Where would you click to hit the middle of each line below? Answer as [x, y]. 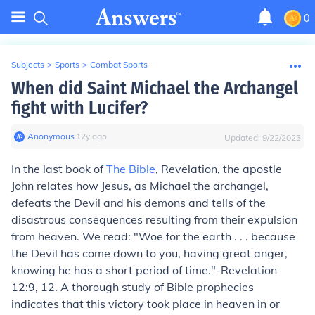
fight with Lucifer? [79, 108]
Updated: [243, 137]
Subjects [28, 64]
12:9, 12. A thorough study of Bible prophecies [133, 287]
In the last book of [59, 169]
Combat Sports [119, 64]
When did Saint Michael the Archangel [155, 88]
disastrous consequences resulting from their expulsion [154, 219]
